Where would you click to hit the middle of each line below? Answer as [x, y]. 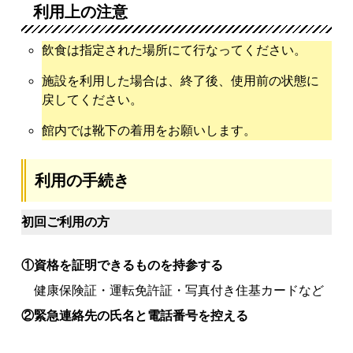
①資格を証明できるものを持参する [123, 265]
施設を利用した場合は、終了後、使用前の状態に [181, 81]
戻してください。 [93, 100]
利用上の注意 [81, 12]
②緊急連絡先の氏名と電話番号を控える [135, 316]
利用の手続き [82, 180]
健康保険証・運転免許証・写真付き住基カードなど [173, 290]
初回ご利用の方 [66, 222]
